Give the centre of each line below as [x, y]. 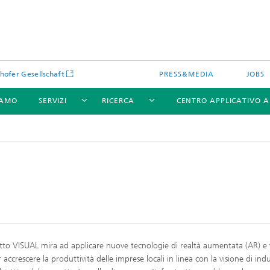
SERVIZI [53, 101]
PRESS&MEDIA [187, 74]
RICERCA [118, 101]
